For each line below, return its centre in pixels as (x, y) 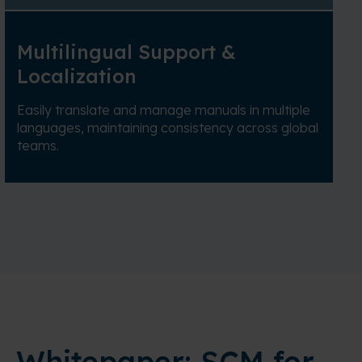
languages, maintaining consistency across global (168, 128)
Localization (77, 76)
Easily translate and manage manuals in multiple (164, 110)
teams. (38, 146)
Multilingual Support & (126, 52)
